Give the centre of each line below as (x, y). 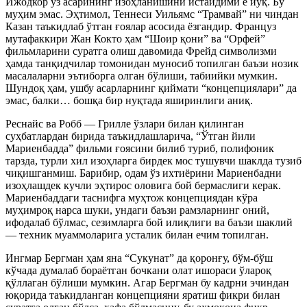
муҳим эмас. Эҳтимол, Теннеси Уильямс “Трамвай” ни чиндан (152, 14)
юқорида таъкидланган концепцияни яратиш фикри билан (143, 295)
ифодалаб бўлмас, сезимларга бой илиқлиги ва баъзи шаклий (149, 222)
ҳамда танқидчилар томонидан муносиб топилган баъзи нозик (152, 63)
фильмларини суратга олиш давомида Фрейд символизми (141, 51)
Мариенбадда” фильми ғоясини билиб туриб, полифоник (140, 148)
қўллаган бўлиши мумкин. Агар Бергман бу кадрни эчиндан (147, 283)
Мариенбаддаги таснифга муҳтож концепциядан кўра (132, 198)
